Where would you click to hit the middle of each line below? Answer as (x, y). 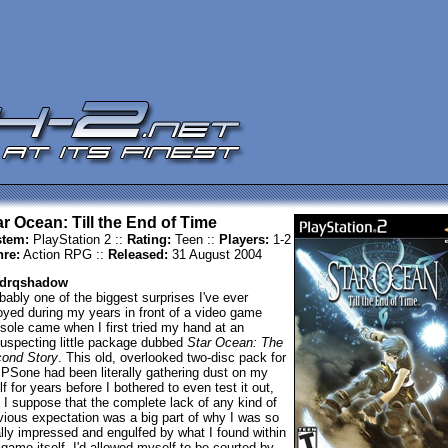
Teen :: (194, 239)
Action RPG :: (63, 254)
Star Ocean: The (234, 342)
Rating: (148, 239)
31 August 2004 (214, 254)
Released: (137, 254)
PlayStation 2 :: (77, 239)
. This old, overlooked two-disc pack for (171, 357)
